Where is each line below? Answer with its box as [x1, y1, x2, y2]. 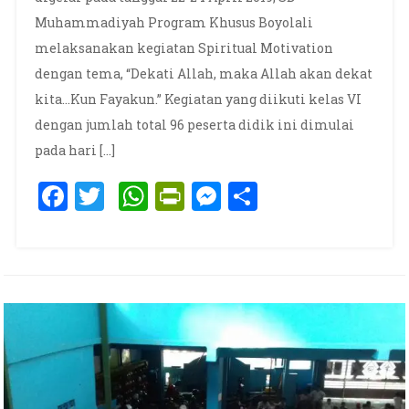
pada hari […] [34, 142, 115, 160]
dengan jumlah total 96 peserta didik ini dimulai [34, 116, 354, 134]
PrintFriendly [184, 176, 370, 216]
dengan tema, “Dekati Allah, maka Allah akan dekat [34, 65, 372, 83]
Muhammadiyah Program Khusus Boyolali [34, 14, 313, 32]
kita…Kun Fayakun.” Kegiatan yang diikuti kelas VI [34, 90, 362, 109]
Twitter [103, 176, 207, 216]
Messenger [220, 176, 369, 216]
